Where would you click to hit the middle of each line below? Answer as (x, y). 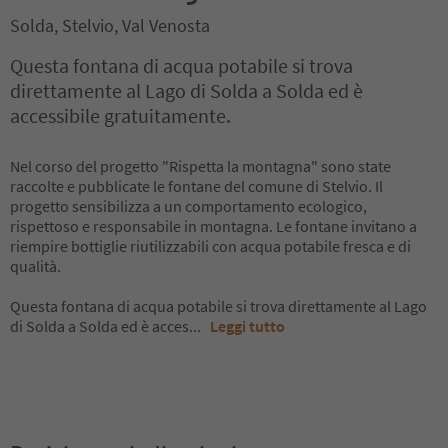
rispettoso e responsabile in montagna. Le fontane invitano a (213, 226)
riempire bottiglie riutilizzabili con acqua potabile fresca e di (210, 246)
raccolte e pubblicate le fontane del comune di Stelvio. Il (196, 186)
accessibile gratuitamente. (120, 115)
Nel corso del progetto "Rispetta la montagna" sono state (200, 166)
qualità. (35, 266)
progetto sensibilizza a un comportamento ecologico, (188, 206)
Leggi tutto (247, 326)
